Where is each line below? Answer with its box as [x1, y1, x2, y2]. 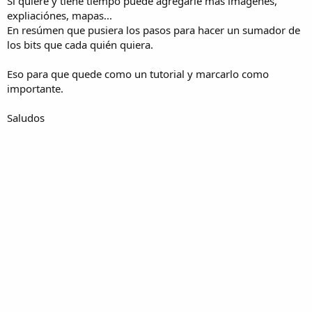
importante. [7, 81, 63, 95]
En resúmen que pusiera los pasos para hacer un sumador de [7, 22, 300, 37]
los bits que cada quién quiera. [7, 37, 153, 52]
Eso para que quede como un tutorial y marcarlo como [7, 66, 269, 81]
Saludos [7, 110, 45, 125]
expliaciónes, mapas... [7, 8, 112, 22]
